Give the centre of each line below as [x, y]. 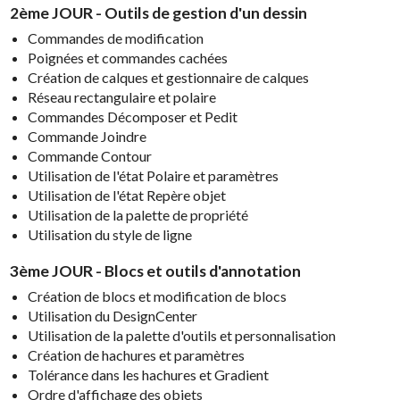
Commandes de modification [116, 38]
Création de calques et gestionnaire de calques [169, 77]
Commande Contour [90, 156]
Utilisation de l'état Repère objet [127, 195]
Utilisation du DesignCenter [113, 315]
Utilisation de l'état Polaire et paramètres [154, 175]
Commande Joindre [87, 136]
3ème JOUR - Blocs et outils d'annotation [156, 271]
